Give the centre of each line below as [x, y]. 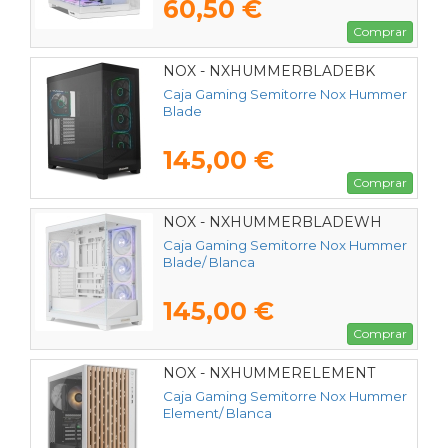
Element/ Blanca [217, 412]
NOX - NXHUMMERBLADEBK [269, 71]
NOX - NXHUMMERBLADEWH [272, 222]
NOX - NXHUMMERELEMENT [269, 373]
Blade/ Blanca [209, 261]
